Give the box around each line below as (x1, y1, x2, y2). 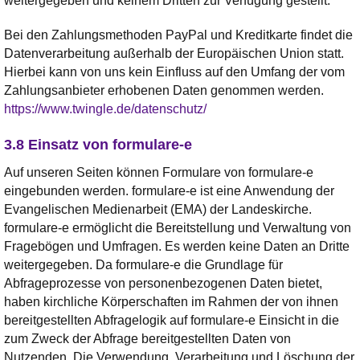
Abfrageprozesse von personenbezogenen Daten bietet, (4, 276, 322, 290)
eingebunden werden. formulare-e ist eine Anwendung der (4, 183, 334, 198)
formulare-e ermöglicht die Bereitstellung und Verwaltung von (4, 220, 351, 235)
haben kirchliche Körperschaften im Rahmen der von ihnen (4, 294, 338, 309)
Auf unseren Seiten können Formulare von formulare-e (4, 165, 313, 179)
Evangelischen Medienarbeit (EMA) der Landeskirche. (4, 202, 312, 216)
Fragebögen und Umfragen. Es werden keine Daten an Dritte (4, 239, 350, 253)
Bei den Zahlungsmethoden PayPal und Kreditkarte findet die (4, 27, 353, 42)
